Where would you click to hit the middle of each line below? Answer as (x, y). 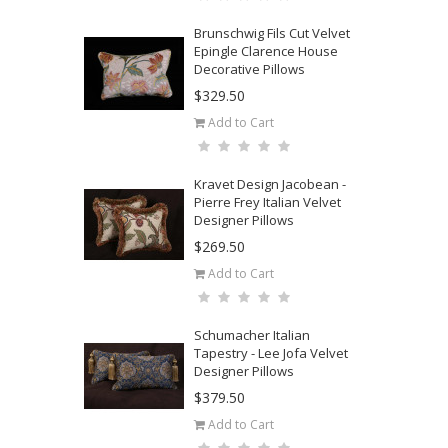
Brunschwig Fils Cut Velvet (272, 33)
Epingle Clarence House (266, 51)
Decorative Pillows (249, 69)
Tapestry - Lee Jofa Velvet (271, 353)
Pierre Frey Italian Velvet (267, 202)
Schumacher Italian (252, 335)
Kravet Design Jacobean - (270, 184)
